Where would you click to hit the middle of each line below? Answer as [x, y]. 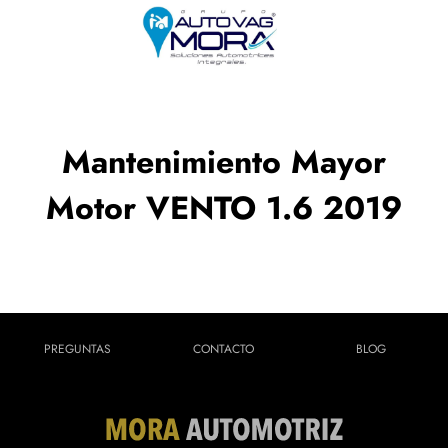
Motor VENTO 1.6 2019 [224, 208]
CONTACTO [223, 348]
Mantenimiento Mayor [224, 162]
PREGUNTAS [77, 348]
